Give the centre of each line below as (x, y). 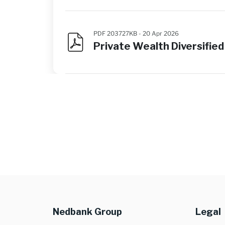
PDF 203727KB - (118, 33)
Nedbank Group (87, 212)
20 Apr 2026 (161, 33)
